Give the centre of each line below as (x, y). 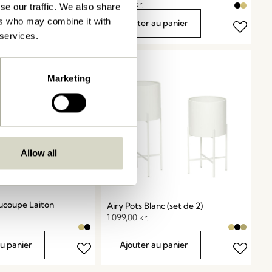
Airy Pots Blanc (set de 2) (155, 206)
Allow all (39, 153)
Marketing (69, 78)
